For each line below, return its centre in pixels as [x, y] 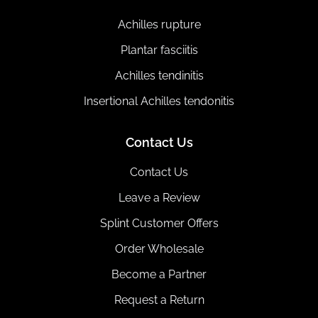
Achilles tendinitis [159, 76]
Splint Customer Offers [159, 223]
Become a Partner [159, 274]
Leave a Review [159, 198]
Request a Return [159, 300]
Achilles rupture [159, 24]
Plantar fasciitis [159, 50]
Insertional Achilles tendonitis [159, 101]
